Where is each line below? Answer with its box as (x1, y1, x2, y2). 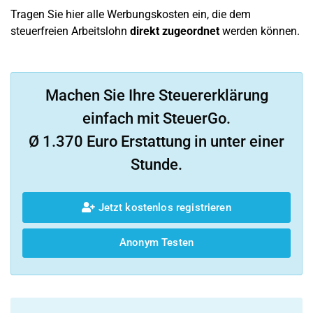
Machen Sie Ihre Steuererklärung (45, 87, 268, 104)
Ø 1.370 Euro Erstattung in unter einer (29, 133, 284, 150)
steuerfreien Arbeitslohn (10, 24, 130, 38)
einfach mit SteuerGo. (82, 110, 231, 127)
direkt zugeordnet (130, 24, 219, 38)
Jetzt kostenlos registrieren (95, 201, 231, 214)
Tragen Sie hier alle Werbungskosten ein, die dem (10, 8, 251, 21)
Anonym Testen (119, 236, 194, 249)
